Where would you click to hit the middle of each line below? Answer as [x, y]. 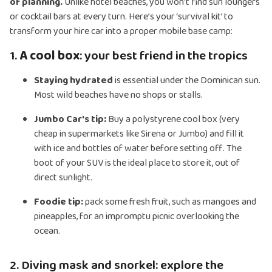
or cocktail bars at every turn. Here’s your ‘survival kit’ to [121, 17]
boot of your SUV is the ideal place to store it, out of [137, 163]
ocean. [47, 231]
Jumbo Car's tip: [70, 120]
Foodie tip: [59, 202]
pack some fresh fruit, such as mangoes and [171, 202]
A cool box [48, 56]
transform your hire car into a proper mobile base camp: [121, 32]
